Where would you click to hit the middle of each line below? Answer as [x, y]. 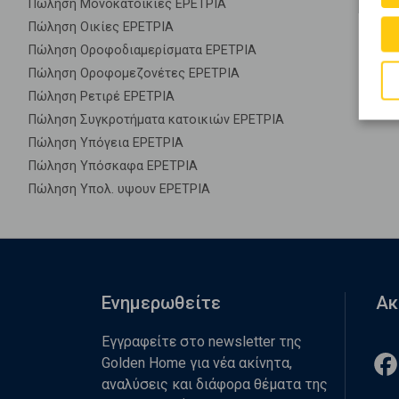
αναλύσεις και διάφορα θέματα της [215, 384]
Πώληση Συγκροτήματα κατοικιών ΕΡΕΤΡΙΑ [156, 120]
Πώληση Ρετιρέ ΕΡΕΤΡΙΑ [102, 97]
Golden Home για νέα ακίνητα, [197, 363]
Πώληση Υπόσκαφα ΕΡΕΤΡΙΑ [113, 166]
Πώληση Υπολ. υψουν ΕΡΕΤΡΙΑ [119, 189]
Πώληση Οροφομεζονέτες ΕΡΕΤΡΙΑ [134, 73]
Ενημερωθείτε [161, 303]
